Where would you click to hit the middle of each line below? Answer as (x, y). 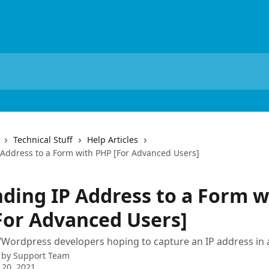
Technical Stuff (43, 140)
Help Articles (113, 140)
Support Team (41, 255)
